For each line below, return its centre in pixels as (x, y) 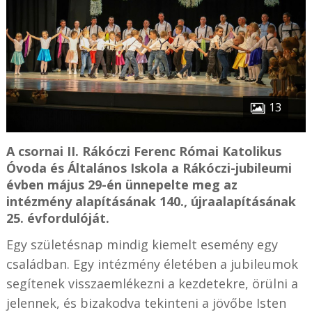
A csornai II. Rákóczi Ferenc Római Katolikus (143, 151)
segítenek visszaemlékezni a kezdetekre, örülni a (152, 284)
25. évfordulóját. (57, 218)
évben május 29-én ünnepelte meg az (122, 185)
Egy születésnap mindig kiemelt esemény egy (142, 245)
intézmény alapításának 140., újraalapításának (151, 202)
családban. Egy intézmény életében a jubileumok (152, 264)
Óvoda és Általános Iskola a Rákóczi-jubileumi (149, 168)
